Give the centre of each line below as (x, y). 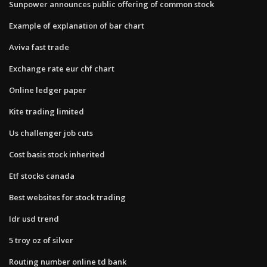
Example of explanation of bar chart (77, 25)
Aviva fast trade (39, 47)
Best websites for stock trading (67, 197)
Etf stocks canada (42, 176)
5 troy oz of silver (41, 240)
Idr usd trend (34, 218)
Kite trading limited (46, 111)
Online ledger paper (48, 90)
